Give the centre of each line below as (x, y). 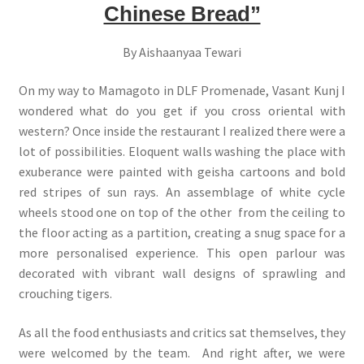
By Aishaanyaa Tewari (182, 52)
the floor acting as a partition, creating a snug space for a (182, 233)
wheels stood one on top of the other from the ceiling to (182, 212)
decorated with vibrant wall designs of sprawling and (182, 273)
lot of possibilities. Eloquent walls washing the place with (182, 152)
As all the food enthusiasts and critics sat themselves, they (182, 332)
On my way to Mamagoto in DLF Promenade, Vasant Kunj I (182, 91)
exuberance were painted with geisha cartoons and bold (182, 172)
